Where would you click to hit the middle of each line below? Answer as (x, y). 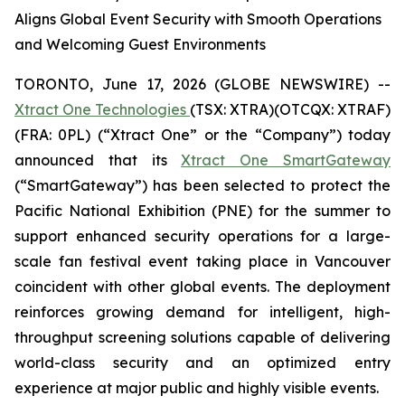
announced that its (98, 160)
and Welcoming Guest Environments (140, 44)
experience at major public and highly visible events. (197, 388)
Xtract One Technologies (100, 109)
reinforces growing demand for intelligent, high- (202, 312)
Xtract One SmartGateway (286, 160)
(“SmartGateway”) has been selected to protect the (202, 185)
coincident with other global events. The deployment (202, 287)
